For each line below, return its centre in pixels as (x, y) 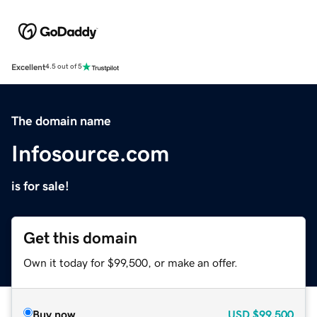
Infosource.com (90, 153)
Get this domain (80, 238)
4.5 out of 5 (64, 67)
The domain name (61, 121)
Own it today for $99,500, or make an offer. (131, 262)
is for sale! (40, 186)
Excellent (28, 67)
